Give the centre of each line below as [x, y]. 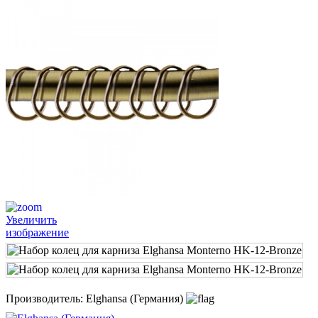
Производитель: [46, 298]
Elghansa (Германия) [135, 298]
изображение [37, 232]
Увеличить [31, 219]
